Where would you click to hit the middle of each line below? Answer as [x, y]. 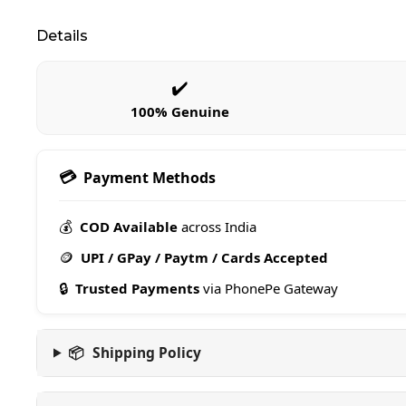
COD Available [129, 227]
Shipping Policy [147, 353]
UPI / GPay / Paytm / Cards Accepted [204, 257]
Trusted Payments [137, 288]
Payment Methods [150, 177]
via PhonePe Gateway [269, 288]
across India [217, 227]
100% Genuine [180, 111]
